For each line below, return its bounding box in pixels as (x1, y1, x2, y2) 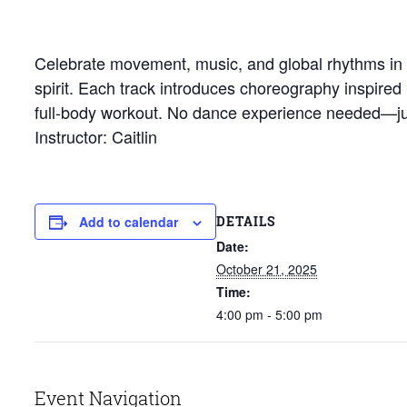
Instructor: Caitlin (35, 124, 157, 148)
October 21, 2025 (216, 259, 317, 278)
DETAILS (216, 212, 275, 230)
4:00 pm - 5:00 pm (216, 304, 323, 323)
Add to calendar (79, 213, 178, 231)
